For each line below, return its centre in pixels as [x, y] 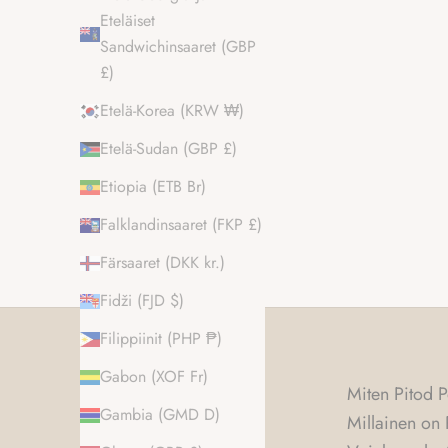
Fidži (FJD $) [142, 301]
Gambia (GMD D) [160, 415]
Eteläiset [127, 21]
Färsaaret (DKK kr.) [162, 263]
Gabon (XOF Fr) [154, 377]
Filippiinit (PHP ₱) [161, 339]
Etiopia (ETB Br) [153, 187]
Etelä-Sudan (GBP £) [168, 149]
